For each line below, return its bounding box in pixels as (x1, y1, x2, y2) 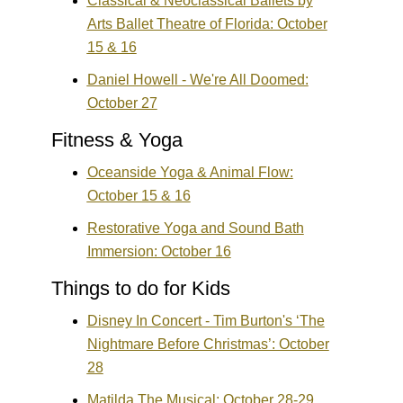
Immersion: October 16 (86, 244, 231, 260)
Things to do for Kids (50, 277, 230, 300)
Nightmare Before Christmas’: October (86, 336, 329, 353)
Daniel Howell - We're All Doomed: (86, 72, 309, 88)
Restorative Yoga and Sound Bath (86, 220, 304, 237)
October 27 (86, 95, 157, 112)
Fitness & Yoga (50, 129, 183, 152)
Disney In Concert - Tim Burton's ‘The (86, 313, 325, 329)
